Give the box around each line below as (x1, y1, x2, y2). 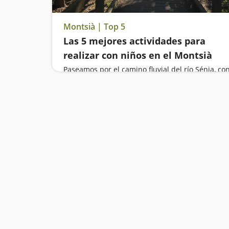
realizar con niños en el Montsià (63, 49, 212, 61)
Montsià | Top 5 (63, 21, 125, 32)
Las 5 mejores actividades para (63, 35, 205, 47)
